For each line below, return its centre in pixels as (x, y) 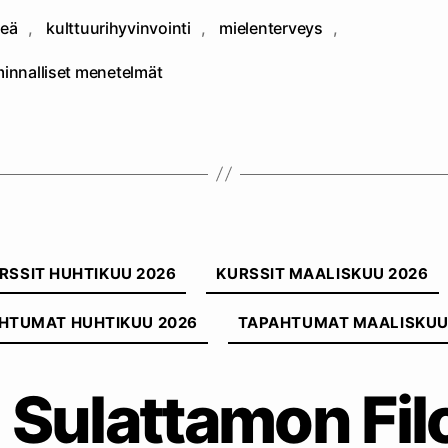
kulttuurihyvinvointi (118, 27)
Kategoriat (266, 254)
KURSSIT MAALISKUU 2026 (322, 273)
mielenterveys (271, 27)
